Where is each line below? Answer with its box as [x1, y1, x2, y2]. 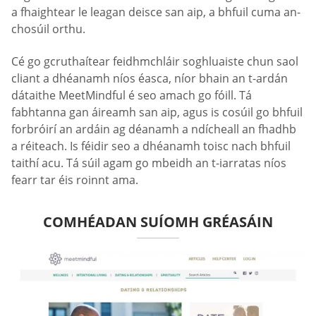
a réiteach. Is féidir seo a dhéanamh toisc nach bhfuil [11, 138, 291, 154]
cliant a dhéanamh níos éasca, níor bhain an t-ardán [11, 70, 288, 86]
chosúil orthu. [11, 21, 85, 37]
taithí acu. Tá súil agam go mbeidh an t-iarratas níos [11, 154, 286, 171]
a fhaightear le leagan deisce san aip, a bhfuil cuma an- [11, 4, 300, 20]
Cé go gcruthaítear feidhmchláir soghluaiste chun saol [11, 53, 298, 69]
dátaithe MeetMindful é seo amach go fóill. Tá [11, 87, 252, 103]
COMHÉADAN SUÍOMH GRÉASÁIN [43, 212, 273, 231]
